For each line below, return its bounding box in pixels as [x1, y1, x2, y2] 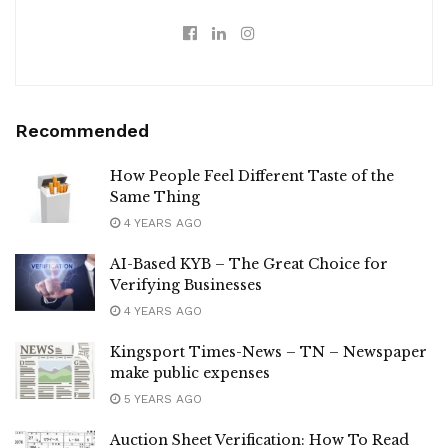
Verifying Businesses [110, 275, 262, 294]
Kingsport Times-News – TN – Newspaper [110, 342, 427, 361]
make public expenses [110, 363, 270, 382]
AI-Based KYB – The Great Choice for [110, 254, 388, 273]
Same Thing [110, 187, 200, 206]
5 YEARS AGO [120, 391, 202, 406]
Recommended [15, 119, 149, 141]
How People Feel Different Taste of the [110, 166, 394, 185]
